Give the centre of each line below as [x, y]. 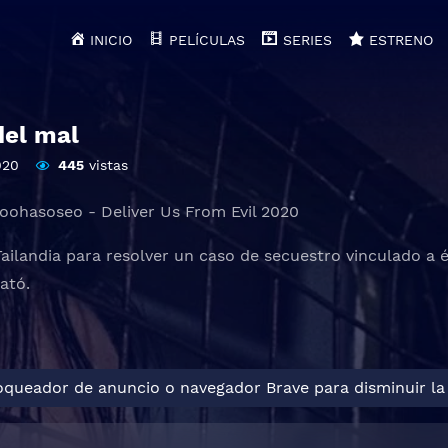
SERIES [307, 40]
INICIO [111, 40]
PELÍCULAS [207, 40]
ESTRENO [400, 40]
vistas [105, 164]
